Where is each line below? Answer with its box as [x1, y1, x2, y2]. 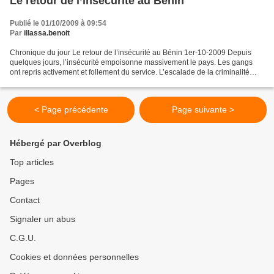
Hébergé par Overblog [10, 138, 102, 149]
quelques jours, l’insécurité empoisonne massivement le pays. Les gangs [10, 58, 253, 67]
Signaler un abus [10, 214, 75, 224]
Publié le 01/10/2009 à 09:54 [10, 19, 106, 28]
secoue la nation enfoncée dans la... [10, 78, 130, 87]
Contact [10, 195, 40, 206]
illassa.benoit [24, 29, 70, 38]
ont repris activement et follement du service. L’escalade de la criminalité [10, 68, 250, 77]
